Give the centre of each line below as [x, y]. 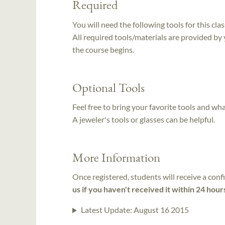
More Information [116, 157]
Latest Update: [107, 210]
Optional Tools [108, 87]
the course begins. [103, 49]
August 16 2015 [161, 210]
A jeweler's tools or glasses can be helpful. [144, 119]
